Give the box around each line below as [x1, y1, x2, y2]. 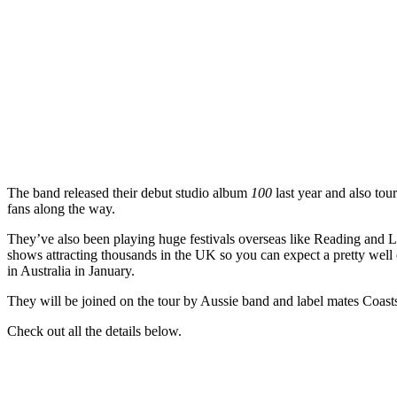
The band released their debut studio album [7, 184, 251, 200]
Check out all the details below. [7, 323, 182, 339]
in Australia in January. [7, 262, 135, 278]
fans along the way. [7, 200, 115, 216]
